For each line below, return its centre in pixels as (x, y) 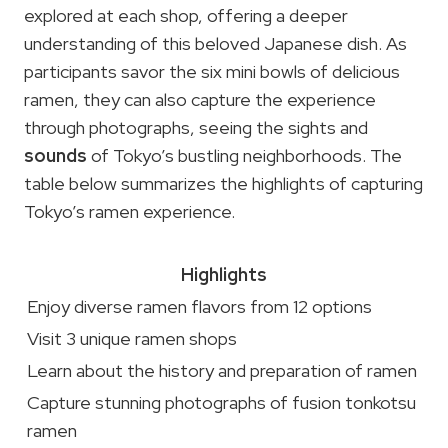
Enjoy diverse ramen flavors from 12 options (199, 306)
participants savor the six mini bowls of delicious (212, 71)
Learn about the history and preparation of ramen (222, 370)
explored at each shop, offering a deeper (186, 15)
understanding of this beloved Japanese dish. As (215, 43)
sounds (55, 155)
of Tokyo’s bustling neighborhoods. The (244, 155)
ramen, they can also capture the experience (200, 99)
